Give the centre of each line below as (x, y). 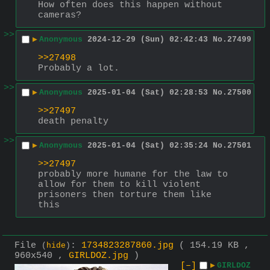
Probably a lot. (79, 68)
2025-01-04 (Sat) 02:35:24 (148, 146)
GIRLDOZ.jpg (99, 256)
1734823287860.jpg (127, 245)
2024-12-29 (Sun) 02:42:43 (148, 40)
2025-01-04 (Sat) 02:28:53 (148, 93)
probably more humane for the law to (133, 174)
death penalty (73, 121)
